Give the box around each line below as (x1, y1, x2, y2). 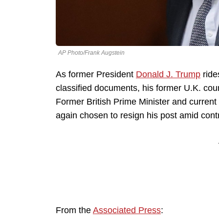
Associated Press (93, 205, 161, 216)
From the (56, 205, 93, 216)
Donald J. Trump (136, 69, 200, 80)
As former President (56, 69, 136, 80)
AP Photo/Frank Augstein (58, 49, 125, 57)
